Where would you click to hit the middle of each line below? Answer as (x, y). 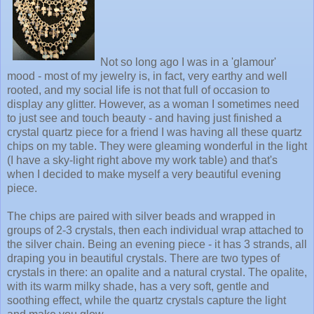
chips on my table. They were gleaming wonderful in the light (157, 146)
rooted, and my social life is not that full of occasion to (138, 90)
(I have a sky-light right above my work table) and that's (142, 161)
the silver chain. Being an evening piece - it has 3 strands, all (157, 245)
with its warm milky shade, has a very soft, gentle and (138, 287)
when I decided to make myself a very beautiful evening (144, 175)
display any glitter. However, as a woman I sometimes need (153, 104)
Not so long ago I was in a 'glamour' (188, 62)
